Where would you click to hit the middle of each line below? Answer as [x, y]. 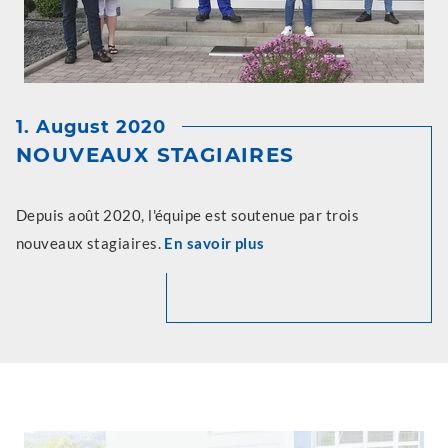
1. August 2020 [91, 127]
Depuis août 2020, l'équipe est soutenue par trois [188, 215]
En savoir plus [214, 243]
